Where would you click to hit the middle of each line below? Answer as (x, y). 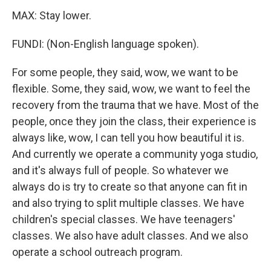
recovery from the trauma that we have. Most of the (135, 105)
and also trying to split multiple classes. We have (128, 203)
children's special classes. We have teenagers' (124, 219)
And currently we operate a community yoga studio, (135, 154)
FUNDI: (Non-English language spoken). (106, 44)
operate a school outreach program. (97, 252)
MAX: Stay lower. (52, 15)
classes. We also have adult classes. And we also (130, 236)
